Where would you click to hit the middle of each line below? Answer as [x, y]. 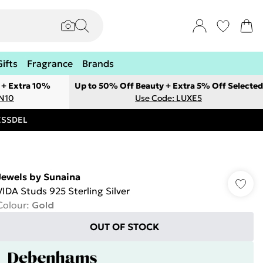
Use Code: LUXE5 [168, 98]
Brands [98, 63]
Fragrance [50, 63]
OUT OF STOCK [125, 227]
